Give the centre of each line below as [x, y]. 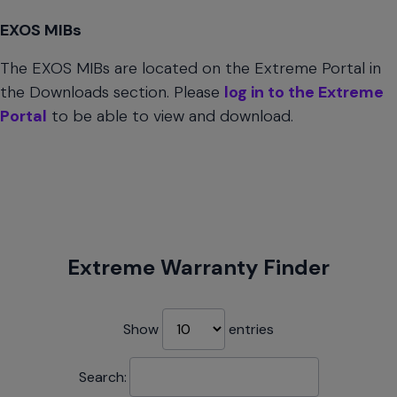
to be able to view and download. [170, 117]
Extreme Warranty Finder [198, 268]
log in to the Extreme [304, 93]
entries [249, 330]
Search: [102, 378]
